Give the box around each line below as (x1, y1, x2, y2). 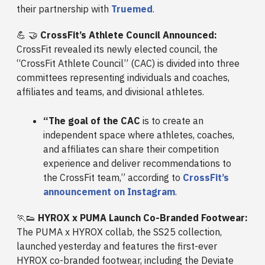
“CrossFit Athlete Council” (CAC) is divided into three (17, 57, 240, 70)
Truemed (111, 3, 153, 15)
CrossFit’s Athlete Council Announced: (40, 29, 217, 41)
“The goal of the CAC (43, 115, 140, 127)
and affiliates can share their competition (43, 143, 219, 156)
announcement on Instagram (43, 186, 175, 198)
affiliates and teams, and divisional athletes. (17, 86, 204, 98)
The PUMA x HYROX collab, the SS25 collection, (17, 226, 222, 238)
